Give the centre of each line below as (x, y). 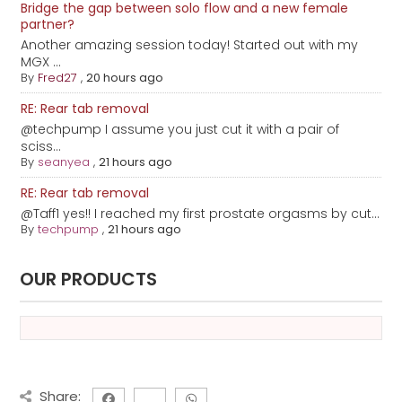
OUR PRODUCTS (89, 280)
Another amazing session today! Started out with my (190, 45)
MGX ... (41, 62)
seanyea (64, 162)
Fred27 (58, 78)
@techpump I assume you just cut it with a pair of (180, 130)
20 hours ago (125, 78)
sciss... (41, 147)
